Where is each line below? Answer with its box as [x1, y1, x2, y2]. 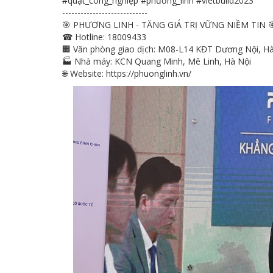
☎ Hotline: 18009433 [62, 30, 146, 43]
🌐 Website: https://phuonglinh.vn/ [62, 67, 191, 79]
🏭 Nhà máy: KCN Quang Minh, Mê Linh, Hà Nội [62, 55, 251, 67]
